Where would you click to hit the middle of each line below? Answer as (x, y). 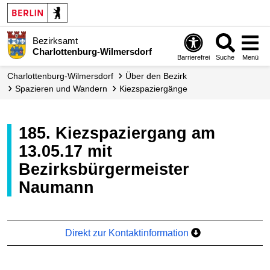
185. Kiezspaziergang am (23, 133)
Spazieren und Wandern (64, 89)
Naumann (56, 187)
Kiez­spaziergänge (156, 89)
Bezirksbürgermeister (104, 169)
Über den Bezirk (159, 76)
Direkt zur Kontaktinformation (128, 233)
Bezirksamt (55, 40)
